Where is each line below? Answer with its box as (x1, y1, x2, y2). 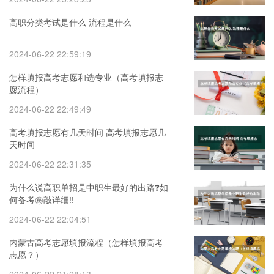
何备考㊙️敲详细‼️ (9, 193, 73, 206)
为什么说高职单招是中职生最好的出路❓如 (9, 181, 168, 193)
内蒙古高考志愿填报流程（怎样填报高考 (9, 236, 163, 248)
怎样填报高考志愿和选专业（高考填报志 (9, 71, 163, 83)
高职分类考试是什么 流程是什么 (9, 16, 131, 28)
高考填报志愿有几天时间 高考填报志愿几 (9, 126, 166, 138)
